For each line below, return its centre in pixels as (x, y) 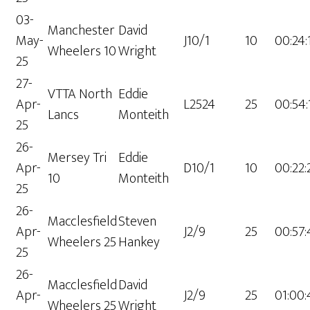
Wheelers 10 (82, 52)
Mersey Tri (77, 158)
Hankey (139, 243)
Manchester (82, 31)
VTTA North (80, 94)
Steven (138, 222)
